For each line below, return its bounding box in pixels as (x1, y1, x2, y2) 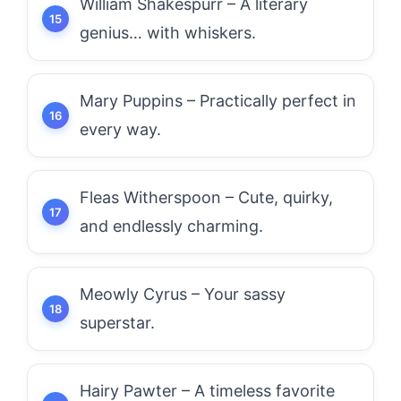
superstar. (80, 313, 155, 332)
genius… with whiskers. (80, 23, 256, 42)
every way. (80, 120, 161, 139)
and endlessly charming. (80, 217, 263, 235)
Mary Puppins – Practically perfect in (80, 91, 356, 110)
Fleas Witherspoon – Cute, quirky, (80, 188, 333, 207)
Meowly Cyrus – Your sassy (80, 285, 286, 303)
